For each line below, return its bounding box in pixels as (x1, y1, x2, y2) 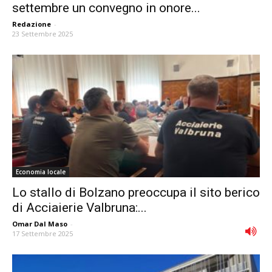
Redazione (12, 19, 51, 29)
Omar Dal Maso (12, 219, 67, 228)
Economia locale (16, 167, 66, 176)
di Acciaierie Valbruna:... (12, 200, 147, 215)
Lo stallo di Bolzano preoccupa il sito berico (12, 185, 260, 200)
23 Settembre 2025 (12, 29, 73, 39)
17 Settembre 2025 (12, 228, 73, 238)
